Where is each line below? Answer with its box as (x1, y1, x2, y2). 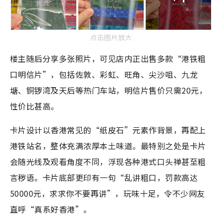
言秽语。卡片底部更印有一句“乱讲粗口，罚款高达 (10, 171, 198, 183)
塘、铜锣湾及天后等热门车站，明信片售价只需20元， (10, 84, 207, 96)
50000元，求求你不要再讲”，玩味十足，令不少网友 (10, 187, 205, 199)
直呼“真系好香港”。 (10, 203, 92, 215)
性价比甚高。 (10, 100, 59, 112)
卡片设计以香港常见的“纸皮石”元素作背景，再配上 (10, 123, 206, 136)
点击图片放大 (90, 32, 132, 42)
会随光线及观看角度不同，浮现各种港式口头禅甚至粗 (10, 155, 206, 167)
